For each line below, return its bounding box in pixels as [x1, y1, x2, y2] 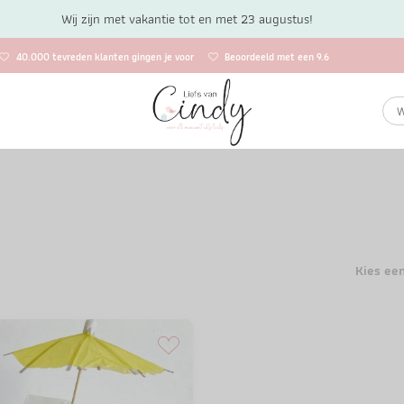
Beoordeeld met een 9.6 [225, 49, 330, 66]
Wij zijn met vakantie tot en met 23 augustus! [61, 8, 313, 30]
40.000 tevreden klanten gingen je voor [15, 49, 194, 66]
